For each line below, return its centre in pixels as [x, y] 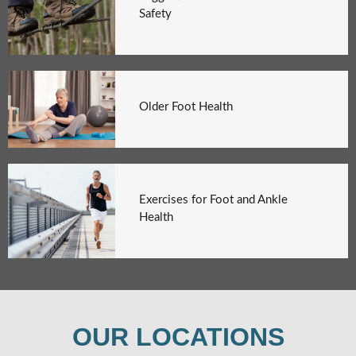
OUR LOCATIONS [178, 337]
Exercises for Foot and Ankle [214, 199]
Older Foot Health [186, 106]
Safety [156, 14]
